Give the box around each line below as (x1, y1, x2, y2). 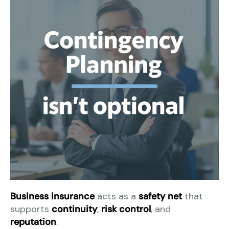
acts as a (95, 190, 139, 202)
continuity (52, 202, 97, 215)
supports (10, 202, 52, 215)
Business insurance (10, 190, 95, 202)
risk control (101, 202, 151, 215)
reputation (10, 215, 56, 228)
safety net (139, 190, 182, 202)
